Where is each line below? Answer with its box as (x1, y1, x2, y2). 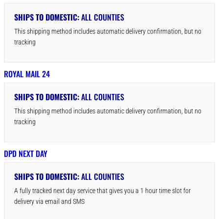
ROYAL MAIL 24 (4, 68, 50, 80)
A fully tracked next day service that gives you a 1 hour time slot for (14, 187, 191, 195)
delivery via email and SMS (14, 197, 85, 206)
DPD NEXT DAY (4, 148, 47, 160)
